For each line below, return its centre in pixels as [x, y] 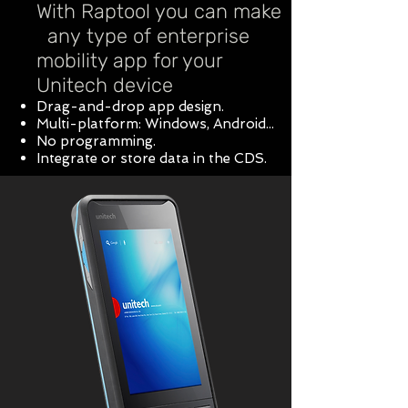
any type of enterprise [143, 36]
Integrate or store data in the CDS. [152, 158]
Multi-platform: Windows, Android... [155, 124]
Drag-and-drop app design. [130, 107]
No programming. [96, 141]
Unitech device [105, 85]
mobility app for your [129, 61]
